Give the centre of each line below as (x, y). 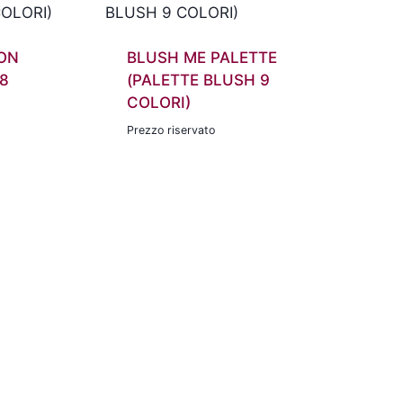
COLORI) (159, 103)
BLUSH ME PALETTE (202, 58)
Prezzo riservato (171, 130)
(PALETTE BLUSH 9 (198, 81)
